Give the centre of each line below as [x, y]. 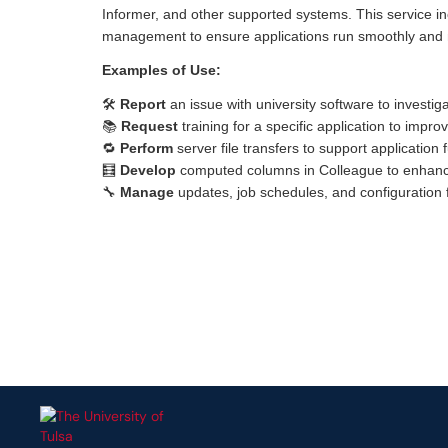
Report [143, 104]
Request [149, 126]
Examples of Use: [161, 70]
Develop [148, 170]
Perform [146, 148]
